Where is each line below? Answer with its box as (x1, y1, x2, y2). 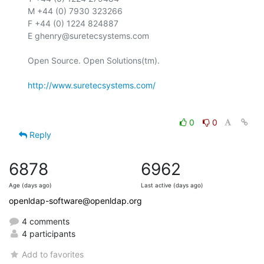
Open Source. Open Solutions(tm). (28, 55, 160, 65)
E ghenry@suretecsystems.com (28, 30, 149, 41)
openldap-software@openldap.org (9, 195, 142, 206)
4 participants (19, 228, 75, 239)
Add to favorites (22, 249, 84, 259)
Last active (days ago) (141, 181, 203, 189)
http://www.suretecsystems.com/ (28, 80, 156, 90)
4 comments (19, 216, 70, 226)
